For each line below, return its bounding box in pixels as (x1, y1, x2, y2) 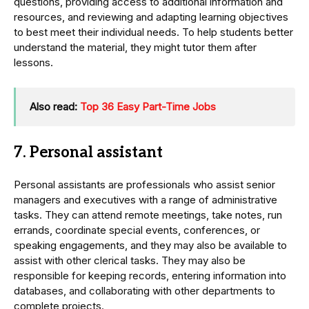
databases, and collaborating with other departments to (14, 284, 275, 298)
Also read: (30, 100, 80, 114)
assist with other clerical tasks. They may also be (14, 254, 246, 268)
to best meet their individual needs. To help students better (14, 26, 293, 39)
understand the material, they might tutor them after (14, 41, 257, 54)
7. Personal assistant (14, 143, 163, 162)
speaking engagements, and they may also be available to (14, 239, 287, 252)
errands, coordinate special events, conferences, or (14, 223, 260, 237)
